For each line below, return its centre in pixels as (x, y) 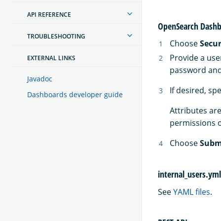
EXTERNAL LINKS (51, 58)
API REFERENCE (49, 14)
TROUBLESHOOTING (56, 36)
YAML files (192, 192)
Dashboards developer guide (75, 94)
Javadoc (40, 78)
